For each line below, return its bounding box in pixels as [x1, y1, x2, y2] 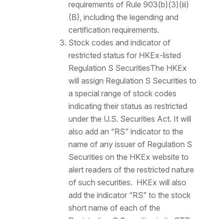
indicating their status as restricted [68, 101, 187, 111]
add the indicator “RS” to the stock [68, 190, 191, 200]
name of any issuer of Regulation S [68, 139, 192, 150]
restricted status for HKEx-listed [68, 50, 181, 61]
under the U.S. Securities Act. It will [68, 114, 191, 124]
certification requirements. [68, 25, 159, 35]
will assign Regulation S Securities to [68, 76, 197, 86]
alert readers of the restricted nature [68, 165, 194, 175]
